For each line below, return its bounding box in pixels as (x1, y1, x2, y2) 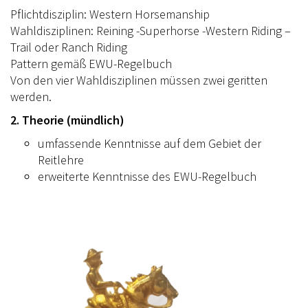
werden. (10, 88, 52, 104)
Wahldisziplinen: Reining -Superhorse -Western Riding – (10, 22, 291, 38)
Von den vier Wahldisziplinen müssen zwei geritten (10, 71, 267, 88)
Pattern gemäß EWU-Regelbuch (10, 55, 172, 71)
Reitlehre (38, 151, 84, 168)
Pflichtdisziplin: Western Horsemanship (10, 5, 210, 22)
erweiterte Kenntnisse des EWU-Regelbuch (38, 168, 256, 184)
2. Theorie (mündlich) (10, 111, 124, 128)
